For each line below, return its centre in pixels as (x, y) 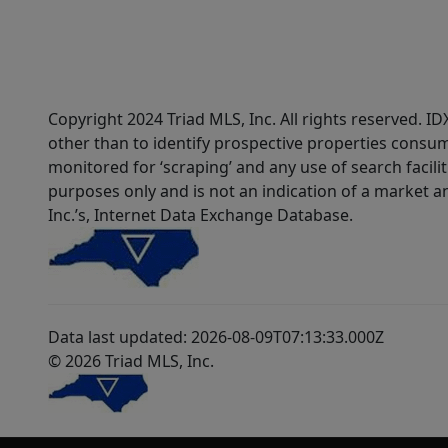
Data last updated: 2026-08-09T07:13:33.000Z (216, 337)
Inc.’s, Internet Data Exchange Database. (200, 215)
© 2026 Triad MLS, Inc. (131, 361)
